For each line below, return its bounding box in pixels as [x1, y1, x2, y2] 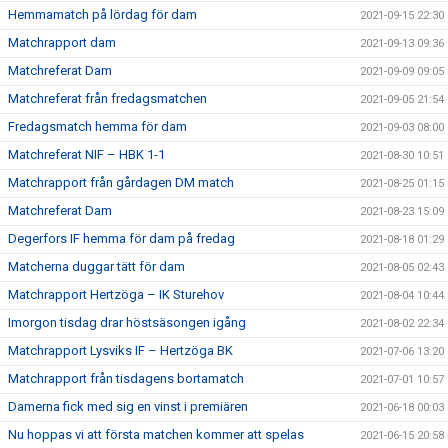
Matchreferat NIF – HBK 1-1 [8, 147, 165, 163]
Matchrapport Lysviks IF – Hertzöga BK [8, 343, 233, 359]
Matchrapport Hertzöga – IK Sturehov [8, 287, 224, 303]
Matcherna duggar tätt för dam [8, 259, 185, 275]
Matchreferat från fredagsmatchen [8, 91, 207, 107]
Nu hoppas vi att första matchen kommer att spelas [8, 427, 304, 443]
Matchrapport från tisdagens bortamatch [8, 371, 244, 387]
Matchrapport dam [8, 35, 116, 51]
